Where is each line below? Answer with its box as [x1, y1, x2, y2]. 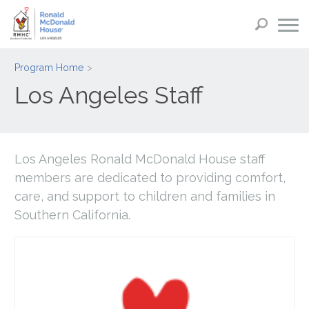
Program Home [14, 62, 84, 73]
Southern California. [14, 207, 131, 222]
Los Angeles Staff [14, 81, 204, 109]
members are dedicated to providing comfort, [14, 170, 286, 185]
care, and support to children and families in [14, 188, 276, 203]
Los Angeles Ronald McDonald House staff [14, 151, 266, 166]
